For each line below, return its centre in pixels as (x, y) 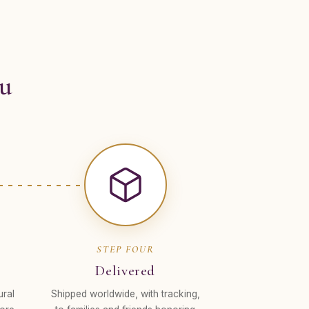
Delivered (126, 271)
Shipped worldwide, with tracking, (125, 294)
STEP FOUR (125, 249)
